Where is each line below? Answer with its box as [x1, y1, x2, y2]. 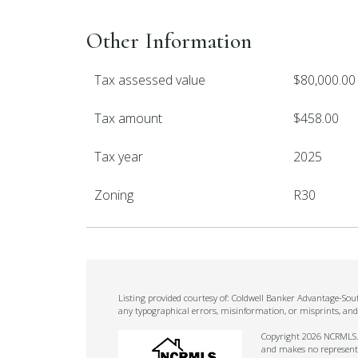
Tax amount [94, 109, 162, 127]
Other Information [86, 27, 252, 54]
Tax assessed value [94, 71, 205, 89]
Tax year [94, 148, 143, 165]
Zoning [94, 186, 133, 204]
